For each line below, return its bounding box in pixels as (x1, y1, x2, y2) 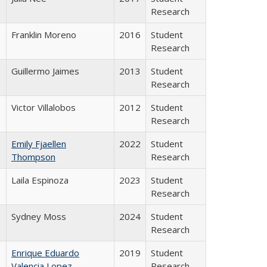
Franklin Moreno (11, 28, 76, 41)
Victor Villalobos (11, 101, 76, 113)
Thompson (11, 150, 55, 163)
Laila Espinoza (11, 173, 69, 186)
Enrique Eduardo (11, 246, 79, 259)
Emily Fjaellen (11, 137, 66, 150)
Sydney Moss (11, 210, 66, 222)
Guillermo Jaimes (11, 64, 79, 77)
